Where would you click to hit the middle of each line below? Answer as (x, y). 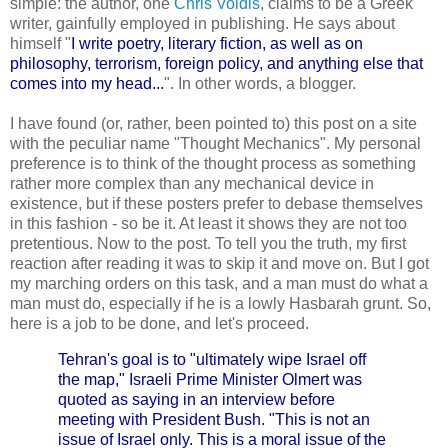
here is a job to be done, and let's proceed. (159, 324)
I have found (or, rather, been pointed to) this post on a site (213, 124)
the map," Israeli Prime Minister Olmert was (210, 380)
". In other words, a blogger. (260, 84)
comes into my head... (87, 84)
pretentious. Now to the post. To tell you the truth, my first (208, 244)
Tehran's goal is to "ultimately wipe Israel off (212, 360)
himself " (40, 44)
